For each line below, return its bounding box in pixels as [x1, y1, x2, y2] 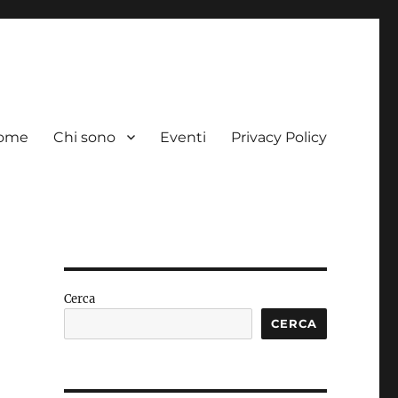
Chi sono [52, 128, 115, 146]
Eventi [159, 128, 206, 146]
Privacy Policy [230, 128, 327, 146]
